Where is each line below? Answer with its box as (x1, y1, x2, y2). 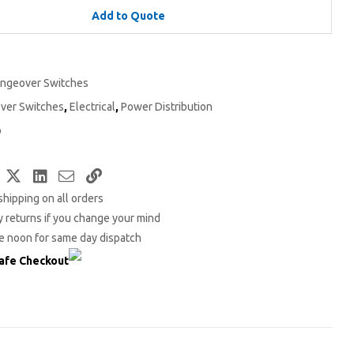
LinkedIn (50, 164, 110, 183)
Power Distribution (121, 100, 213, 114)
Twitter (24, 164, 77, 183)
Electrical (70, 100, 115, 114)
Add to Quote (92, 9, 165, 23)
